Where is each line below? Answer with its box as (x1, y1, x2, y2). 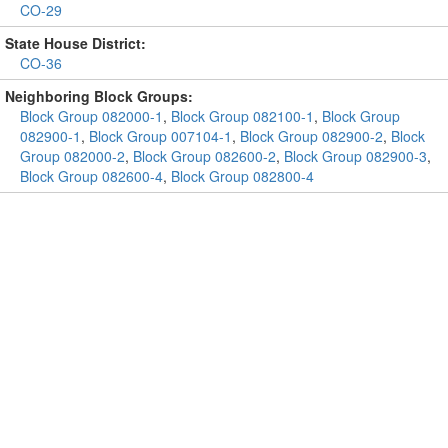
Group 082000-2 (20, 146, 125, 166)
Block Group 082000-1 (20, 106, 163, 126)
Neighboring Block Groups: (5, 86, 193, 106)
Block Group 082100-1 (171, 106, 314, 126)
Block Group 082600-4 (20, 166, 163, 186)
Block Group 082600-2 (133, 146, 276, 166)
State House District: (5, 33, 146, 53)
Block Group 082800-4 (171, 166, 314, 186)
